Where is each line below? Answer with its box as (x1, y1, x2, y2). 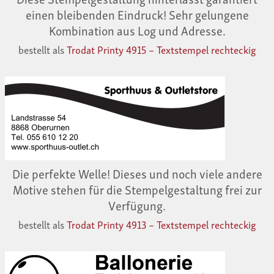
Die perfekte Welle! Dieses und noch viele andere (12, 163, 262, 183)
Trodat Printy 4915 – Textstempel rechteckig (67, 41, 256, 58)
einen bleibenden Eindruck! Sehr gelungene (25, 4, 249, 24)
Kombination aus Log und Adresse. (48, 20, 226, 40)
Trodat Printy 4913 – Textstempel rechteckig (67, 216, 256, 233)
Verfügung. (108, 195, 166, 215)
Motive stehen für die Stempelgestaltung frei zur (12, 179, 262, 199)
